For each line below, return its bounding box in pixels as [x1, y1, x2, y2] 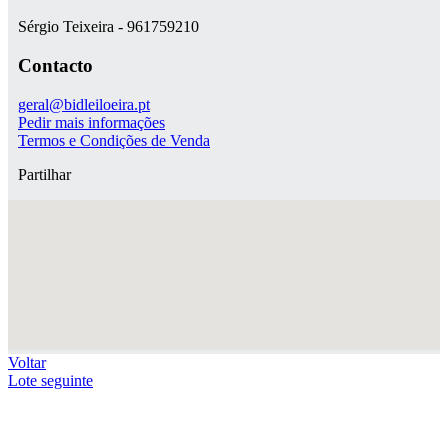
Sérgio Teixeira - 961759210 [18, 18, 199, 36]
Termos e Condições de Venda [18, 131, 210, 149]
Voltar [8, 353, 46, 371]
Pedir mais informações [18, 113, 165, 131]
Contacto [18, 54, 93, 76]
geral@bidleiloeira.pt [18, 95, 150, 113]
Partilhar [18, 165, 71, 183]
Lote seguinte [8, 371, 93, 389]
